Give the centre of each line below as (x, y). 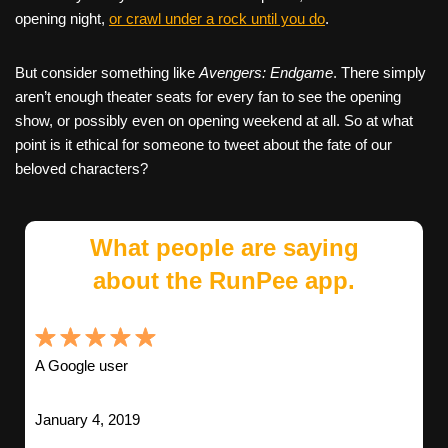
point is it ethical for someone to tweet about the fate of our (203, 145)
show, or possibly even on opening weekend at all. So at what (214, 121)
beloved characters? (81, 169)
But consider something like (107, 73)
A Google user (81, 366)
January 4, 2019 (87, 420)
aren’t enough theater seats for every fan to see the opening (208, 97)
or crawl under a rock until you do (217, 19)
